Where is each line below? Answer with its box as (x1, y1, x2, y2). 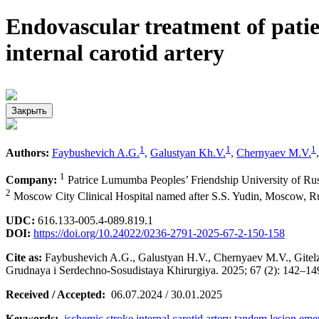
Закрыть (11, 105, 47, 116)
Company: (6, 174, 57, 187)
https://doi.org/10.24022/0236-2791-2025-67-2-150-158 (33, 226, 285, 239)
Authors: (6, 147, 49, 159)
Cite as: (6, 251, 42, 263)
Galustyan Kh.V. (150, 147, 226, 159)
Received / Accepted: (6, 288, 105, 300)
